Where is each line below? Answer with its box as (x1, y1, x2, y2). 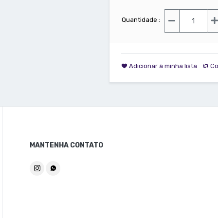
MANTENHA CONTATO (30, 141, 104, 150)
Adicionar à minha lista (129, 62, 197, 70)
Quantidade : (122, 16, 160, 24)
